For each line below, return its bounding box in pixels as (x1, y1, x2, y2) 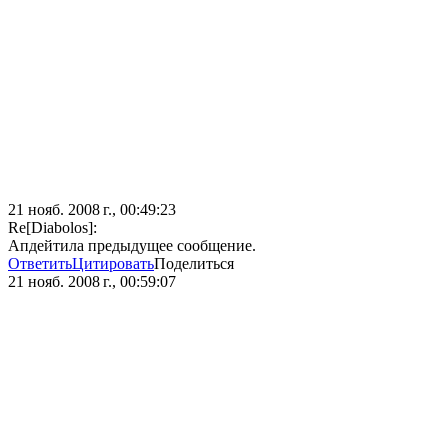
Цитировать (72, 255, 154, 273)
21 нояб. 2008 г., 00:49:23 (8, 201, 176, 219)
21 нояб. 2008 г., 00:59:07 (8, 273, 176, 291)
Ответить (8, 255, 72, 273)
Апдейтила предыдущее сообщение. (8, 237, 256, 255)
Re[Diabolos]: (8, 219, 97, 237)
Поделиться (154, 255, 234, 273)
